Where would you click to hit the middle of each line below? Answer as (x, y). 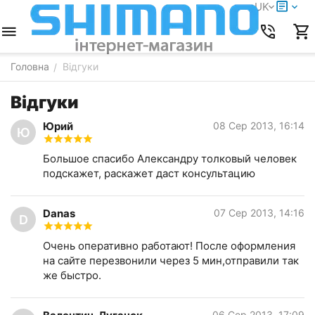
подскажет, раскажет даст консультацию (149, 173)
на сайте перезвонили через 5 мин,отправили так (171, 261)
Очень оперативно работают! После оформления (169, 246)
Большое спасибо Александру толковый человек (170, 159)
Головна (30, 66)
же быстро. (72, 275)
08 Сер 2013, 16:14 (259, 126)
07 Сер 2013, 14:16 (259, 213)
